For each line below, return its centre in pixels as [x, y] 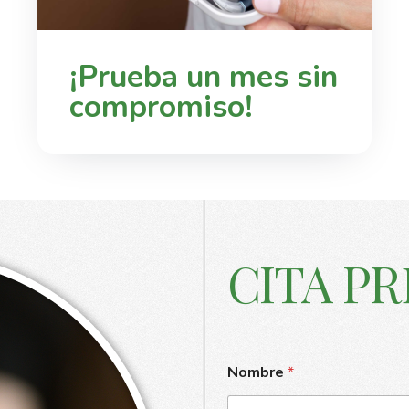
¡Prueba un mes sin [204, 76]
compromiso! [161, 106]
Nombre [257, 372]
